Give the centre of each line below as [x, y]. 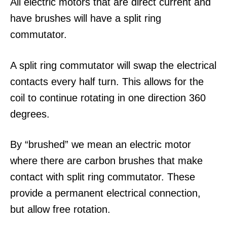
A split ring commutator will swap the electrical [113, 65]
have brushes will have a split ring [86, 18]
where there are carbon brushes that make [106, 160]
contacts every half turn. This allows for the [107, 81]
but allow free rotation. [60, 209]
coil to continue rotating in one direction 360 [108, 98]
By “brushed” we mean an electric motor [101, 144]
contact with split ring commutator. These [103, 177]
